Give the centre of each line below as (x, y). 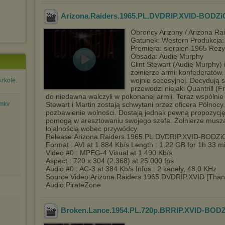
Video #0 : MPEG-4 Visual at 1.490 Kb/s (109, 153)
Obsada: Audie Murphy (167, 56)
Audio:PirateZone (73, 185)
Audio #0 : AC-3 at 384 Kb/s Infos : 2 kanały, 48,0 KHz (131, 169)
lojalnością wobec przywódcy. (92, 129)
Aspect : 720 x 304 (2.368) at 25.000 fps (110, 161)
